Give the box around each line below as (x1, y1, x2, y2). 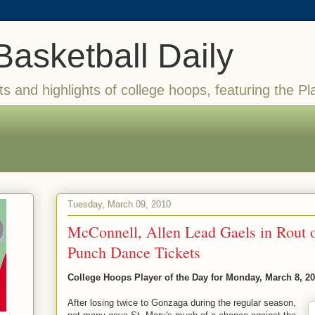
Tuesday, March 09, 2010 (67, 198, 171, 210)
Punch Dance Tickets (67, 242, 200, 262)
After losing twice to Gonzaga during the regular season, (67, 297, 296, 308)
